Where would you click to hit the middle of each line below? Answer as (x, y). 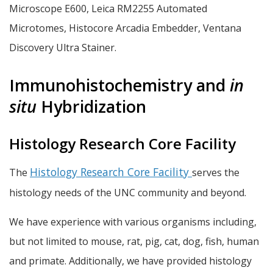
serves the (216, 173)
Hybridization (94, 107)
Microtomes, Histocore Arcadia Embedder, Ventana (125, 28)
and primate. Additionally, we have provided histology (130, 261)
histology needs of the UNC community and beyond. (128, 193)
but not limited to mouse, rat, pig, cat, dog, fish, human (134, 241)
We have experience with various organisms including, (133, 222)
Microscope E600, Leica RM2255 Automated (108, 9)
